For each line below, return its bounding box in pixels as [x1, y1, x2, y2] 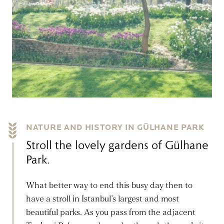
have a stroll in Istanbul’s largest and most [26, 193, 179, 204]
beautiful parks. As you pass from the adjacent [26, 207, 195, 218]
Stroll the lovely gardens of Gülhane [26, 137, 208, 152]
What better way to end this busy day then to [26, 180, 192, 191]
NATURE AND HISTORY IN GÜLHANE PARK [26, 122, 204, 132]
